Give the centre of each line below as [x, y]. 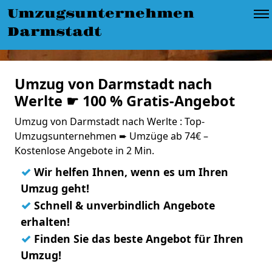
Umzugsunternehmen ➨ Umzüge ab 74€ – [111, 136]
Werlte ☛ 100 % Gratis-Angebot [125, 101]
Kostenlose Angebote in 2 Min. [84, 151]
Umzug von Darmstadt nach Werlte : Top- [110, 121]
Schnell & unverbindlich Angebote [123, 205]
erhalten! [45, 222]
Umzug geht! [55, 188]
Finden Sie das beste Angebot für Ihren [137, 239]
